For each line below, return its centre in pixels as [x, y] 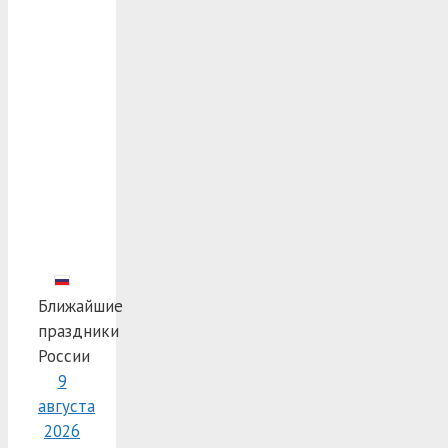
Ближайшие [80, 305]
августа [66, 405]
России [64, 355]
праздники [78, 330]
